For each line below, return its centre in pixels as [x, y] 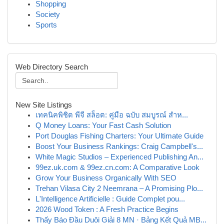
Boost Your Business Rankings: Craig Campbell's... [119, 146]
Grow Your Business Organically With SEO [106, 178]
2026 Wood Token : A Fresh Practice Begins [107, 209]
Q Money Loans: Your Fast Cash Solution [103, 125]
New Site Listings [44, 105]
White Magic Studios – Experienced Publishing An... [119, 157]
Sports [46, 25]
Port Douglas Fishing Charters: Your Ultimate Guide [119, 136]
